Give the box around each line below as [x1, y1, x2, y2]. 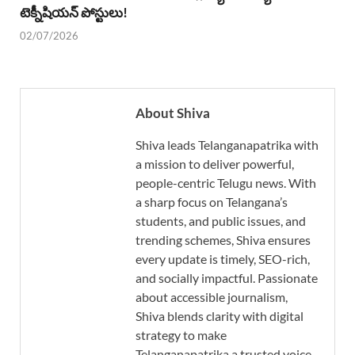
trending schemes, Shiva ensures [136, 231, 311, 247]
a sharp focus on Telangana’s [136, 193, 288, 209]
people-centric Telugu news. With [136, 174, 316, 190]
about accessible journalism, [136, 288, 288, 304]
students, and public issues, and [136, 212, 306, 228]
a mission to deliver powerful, [136, 155, 294, 171]
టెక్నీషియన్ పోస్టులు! [20, 4, 128, 21]
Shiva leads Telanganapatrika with [136, 136, 319, 152]
